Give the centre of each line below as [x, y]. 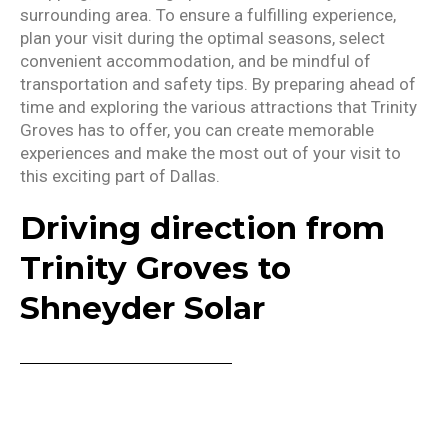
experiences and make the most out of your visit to [210, 153]
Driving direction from [202, 228]
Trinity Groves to [155, 268]
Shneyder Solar [142, 308]
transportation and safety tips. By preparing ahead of [218, 84]
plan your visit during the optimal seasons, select [202, 38]
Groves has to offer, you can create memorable [197, 130]
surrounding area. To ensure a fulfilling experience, [208, 15]
